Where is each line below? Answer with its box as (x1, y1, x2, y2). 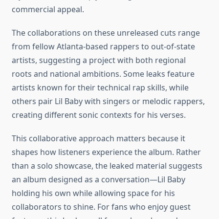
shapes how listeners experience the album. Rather (12, 147, 201, 158)
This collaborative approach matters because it (12, 133, 185, 144)
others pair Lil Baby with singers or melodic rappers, (12, 96, 205, 107)
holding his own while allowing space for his (12, 188, 175, 199)
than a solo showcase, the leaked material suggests (12, 160, 202, 172)
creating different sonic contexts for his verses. (12, 109, 186, 121)
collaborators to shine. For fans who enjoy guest (12, 201, 191, 213)
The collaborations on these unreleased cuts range (12, 27, 200, 39)
